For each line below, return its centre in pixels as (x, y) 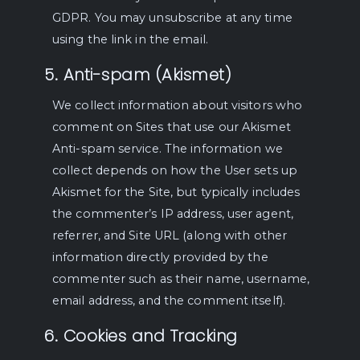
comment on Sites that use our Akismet (172, 127)
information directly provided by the (160, 257)
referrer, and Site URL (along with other (170, 235)
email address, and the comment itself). (169, 301)
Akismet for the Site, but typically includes (176, 192)
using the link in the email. (130, 39)
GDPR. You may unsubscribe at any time (172, 18)
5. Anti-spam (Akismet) (137, 75)
